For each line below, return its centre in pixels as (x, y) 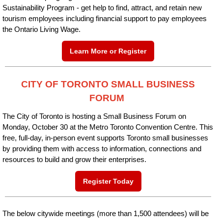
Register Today (108, 181)
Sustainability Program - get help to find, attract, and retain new (102, 8)
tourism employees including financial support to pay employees (105, 19)
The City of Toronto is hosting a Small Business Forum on (94, 116)
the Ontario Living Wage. (41, 29)
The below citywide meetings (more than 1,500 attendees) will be (106, 214)
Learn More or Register (108, 51)
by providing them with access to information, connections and (102, 149)
